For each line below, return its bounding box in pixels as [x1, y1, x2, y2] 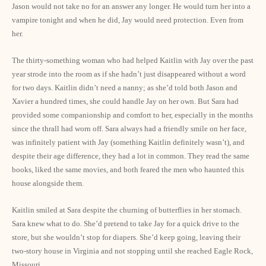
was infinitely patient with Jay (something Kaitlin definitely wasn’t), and [12, 138, 245, 147]
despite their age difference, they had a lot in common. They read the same [12, 151, 249, 160]
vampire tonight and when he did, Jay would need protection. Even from [12, 15, 243, 24]
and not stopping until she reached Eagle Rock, [99, 246, 253, 255]
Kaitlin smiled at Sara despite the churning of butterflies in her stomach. [12, 205, 242, 214]
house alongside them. [12, 179, 84, 188]
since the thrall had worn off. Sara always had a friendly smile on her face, [12, 124, 246, 133]
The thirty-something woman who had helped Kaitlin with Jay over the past [12, 56, 254, 65]
